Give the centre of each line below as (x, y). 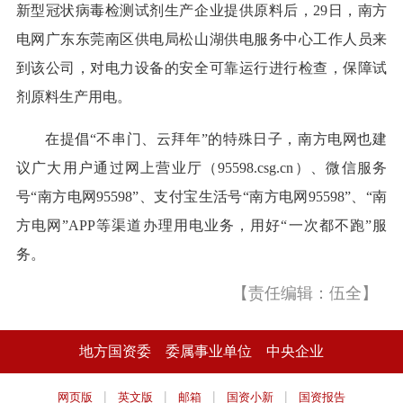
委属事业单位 (209, 352)
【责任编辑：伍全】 (305, 293)
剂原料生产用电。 (73, 96)
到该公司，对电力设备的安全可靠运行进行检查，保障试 (201, 67)
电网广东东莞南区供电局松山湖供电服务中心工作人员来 (201, 39)
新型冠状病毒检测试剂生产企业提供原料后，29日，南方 (201, 10)
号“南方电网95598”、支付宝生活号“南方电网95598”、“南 (201, 196)
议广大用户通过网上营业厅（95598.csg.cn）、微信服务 (201, 167)
